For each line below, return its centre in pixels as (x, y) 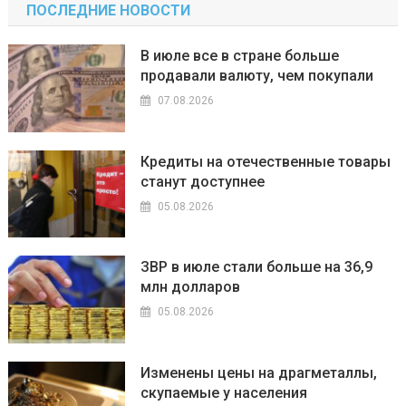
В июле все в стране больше (240, 55)
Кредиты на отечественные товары (266, 161)
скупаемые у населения (224, 393)
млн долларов (191, 287)
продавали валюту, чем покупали (257, 75)
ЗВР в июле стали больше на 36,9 (257, 267)
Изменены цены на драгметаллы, (259, 373)
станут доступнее (203, 181)
